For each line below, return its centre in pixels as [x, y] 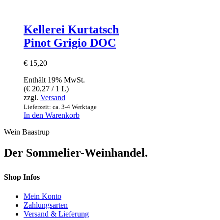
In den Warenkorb [52, 115]
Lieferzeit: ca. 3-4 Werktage [60, 107]
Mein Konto [42, 196]
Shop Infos [22, 177]
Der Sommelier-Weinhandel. [76, 153]
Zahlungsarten [46, 205]
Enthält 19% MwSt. [54, 80]
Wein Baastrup [27, 132]
